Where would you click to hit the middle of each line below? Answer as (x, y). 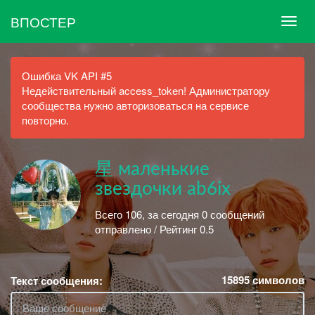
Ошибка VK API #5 (67, 76)
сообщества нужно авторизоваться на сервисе (135, 105)
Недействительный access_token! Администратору (146, 90)
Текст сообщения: (57, 281)
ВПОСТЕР (43, 21)
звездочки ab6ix (163, 189)
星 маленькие (152, 169)
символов (277, 280)
